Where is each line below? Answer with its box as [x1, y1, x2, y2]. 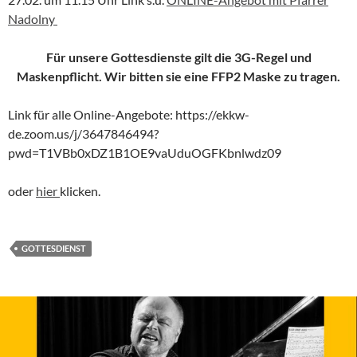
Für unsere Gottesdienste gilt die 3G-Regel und [45, 49, 312, 65]
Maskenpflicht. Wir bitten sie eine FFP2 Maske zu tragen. [17, 68, 340, 84]
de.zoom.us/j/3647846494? [8, 125, 159, 141]
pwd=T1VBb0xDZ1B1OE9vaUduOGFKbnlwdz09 [8, 144, 281, 160]
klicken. [60, 182, 100, 198]
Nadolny [8, 10, 57, 26]
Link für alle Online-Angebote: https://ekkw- [8, 106, 249, 122]
